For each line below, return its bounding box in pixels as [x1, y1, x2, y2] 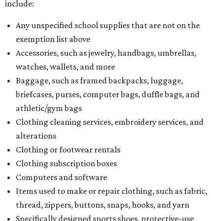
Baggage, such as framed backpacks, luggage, [16, 75, 183, 85]
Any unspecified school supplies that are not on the [16, 20, 200, 30]
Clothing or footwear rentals [16, 145, 120, 154]
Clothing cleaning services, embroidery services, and [16, 117, 204, 127]
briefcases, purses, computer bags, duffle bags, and [16, 89, 200, 99]
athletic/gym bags [16, 103, 82, 113]
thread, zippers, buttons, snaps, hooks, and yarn [16, 200, 189, 210]
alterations [16, 131, 56, 141]
